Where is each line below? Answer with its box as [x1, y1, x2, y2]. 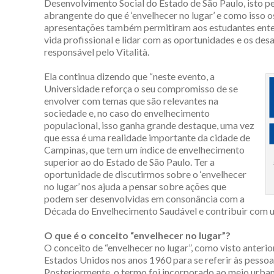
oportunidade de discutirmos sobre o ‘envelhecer [44, 168, 246, 180]
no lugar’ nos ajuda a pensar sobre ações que [44, 180, 226, 192]
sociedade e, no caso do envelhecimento [44, 106, 210, 119]
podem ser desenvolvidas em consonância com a [44, 192, 245, 204]
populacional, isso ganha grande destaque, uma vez [44, 119, 254, 131]
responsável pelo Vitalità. [44, 45, 149, 57]
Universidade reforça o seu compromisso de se [44, 82, 238, 94]
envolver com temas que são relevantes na [44, 94, 218, 106]
